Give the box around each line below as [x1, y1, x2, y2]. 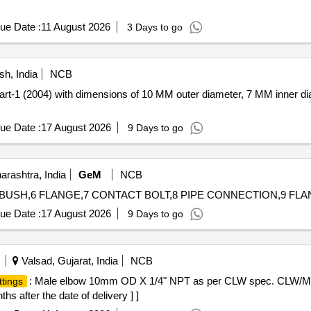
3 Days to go [126, 22, 183, 33]
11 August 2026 [40, 21, 110, 33]
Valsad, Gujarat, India [18, 255, 118, 267]
